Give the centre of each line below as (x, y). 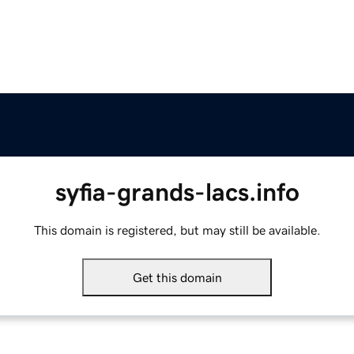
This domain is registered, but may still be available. (177, 230)
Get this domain (177, 278)
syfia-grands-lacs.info (177, 192)
